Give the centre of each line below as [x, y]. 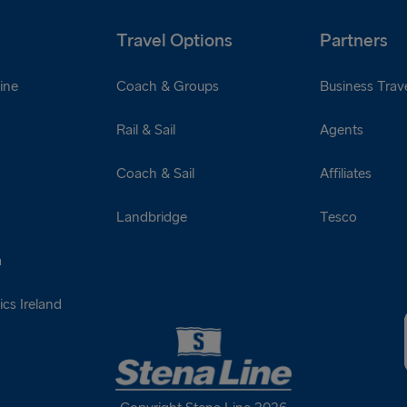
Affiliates [346, 174]
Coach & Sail [155, 174]
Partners [354, 40]
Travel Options [174, 40]
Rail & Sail [145, 130]
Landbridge [151, 217]
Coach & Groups [167, 86]
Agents [342, 130]
